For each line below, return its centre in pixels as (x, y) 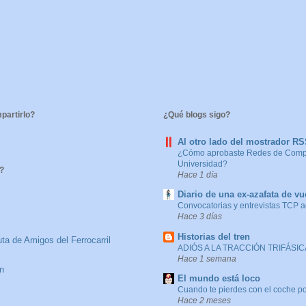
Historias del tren (214, 236)
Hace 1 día (198, 174)
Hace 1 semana (207, 258)
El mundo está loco (219, 279)
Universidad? (203, 164)
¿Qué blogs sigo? (197, 114)
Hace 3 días (200, 217)
